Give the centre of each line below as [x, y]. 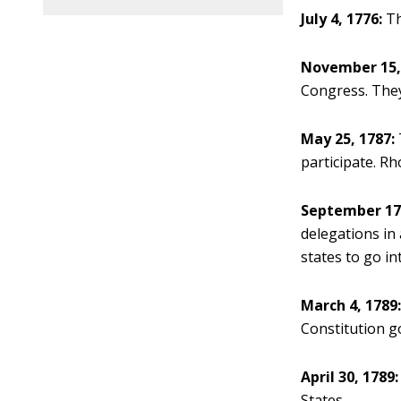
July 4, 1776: [342, 19]
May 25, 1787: [348, 139]
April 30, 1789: [350, 377]
